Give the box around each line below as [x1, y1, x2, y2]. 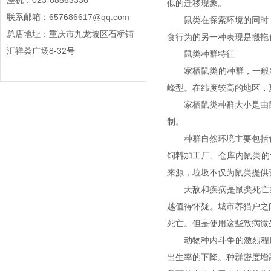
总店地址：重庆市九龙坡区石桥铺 [6, 29, 134, 39]
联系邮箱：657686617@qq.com [6, 12, 129, 22]
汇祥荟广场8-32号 [6, 46, 75, 56]
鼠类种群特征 [184, 49, 249, 59]
